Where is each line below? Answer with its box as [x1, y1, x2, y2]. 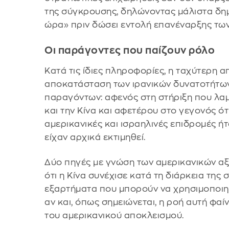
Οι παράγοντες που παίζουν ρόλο [44, 45, 215, 55]
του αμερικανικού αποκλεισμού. [44, 211, 184, 220]
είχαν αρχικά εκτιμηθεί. [44, 132, 146, 142]
